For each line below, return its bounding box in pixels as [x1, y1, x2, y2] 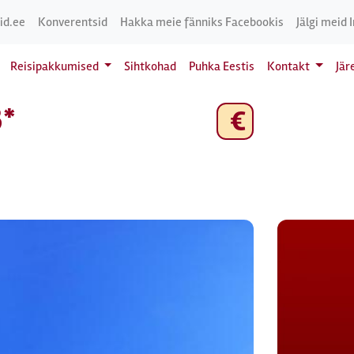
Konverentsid [38, 14, 107, 30]
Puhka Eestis [189, 58, 255, 74]
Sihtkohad [124, 58, 177, 74]
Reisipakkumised [9, 58, 101, 74]
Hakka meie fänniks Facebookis [120, 14, 284, 30]
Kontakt [267, 58, 313, 74]
